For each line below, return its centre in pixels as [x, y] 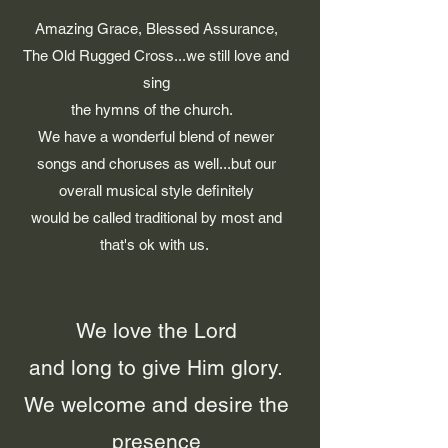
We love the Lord [156, 330]
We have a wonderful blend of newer [156, 136]
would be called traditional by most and [156, 217]
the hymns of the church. [156, 109]
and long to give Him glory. [156, 367]
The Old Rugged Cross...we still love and [156, 55]
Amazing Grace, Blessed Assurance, [156, 28]
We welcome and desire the [156, 404]
